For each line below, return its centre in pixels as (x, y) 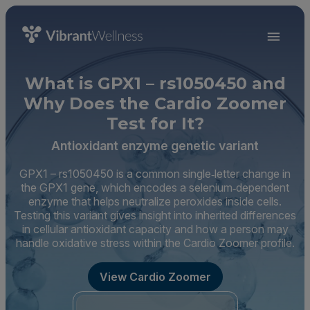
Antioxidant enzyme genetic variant (155, 146)
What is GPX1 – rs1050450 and (155, 83)
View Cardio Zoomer (155, 277)
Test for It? (155, 124)
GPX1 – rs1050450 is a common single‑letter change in (155, 174)
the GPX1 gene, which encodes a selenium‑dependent (155, 188)
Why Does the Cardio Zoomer (155, 103)
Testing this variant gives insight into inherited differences (155, 215)
